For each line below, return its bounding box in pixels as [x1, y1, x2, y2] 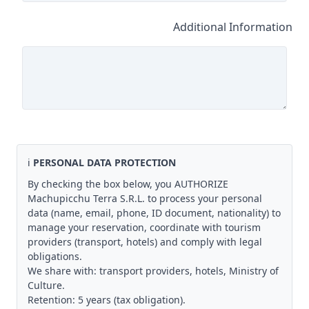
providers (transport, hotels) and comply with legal [28, 235, 262, 248]
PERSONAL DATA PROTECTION [33, 156, 176, 169]
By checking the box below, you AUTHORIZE [28, 177, 228, 190]
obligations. [28, 250, 82, 263]
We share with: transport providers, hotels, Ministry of [28, 264, 279, 277]
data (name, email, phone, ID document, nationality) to [28, 206, 281, 219]
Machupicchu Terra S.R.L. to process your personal [28, 192, 262, 205]
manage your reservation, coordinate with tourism [28, 221, 261, 234]
